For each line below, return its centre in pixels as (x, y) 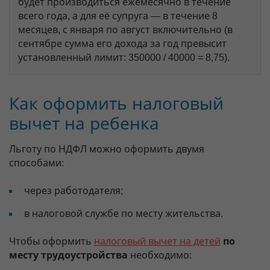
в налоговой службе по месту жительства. (124, 214)
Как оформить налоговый (116, 104)
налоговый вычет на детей (157, 241)
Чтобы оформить (52, 241)
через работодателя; (74, 191)
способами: (36, 163)
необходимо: (160, 255)
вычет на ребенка (84, 124)
